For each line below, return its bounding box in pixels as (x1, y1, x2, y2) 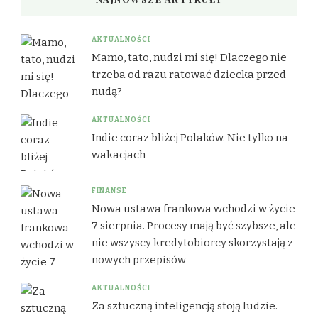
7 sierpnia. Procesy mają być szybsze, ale (92, 219, 296, 232)
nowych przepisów (92, 253, 186, 266)
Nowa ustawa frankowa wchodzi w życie (92, 202, 295, 215)
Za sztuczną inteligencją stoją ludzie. (92, 299, 278, 312)
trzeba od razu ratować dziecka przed (92, 67, 286, 81)
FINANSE (92, 186, 127, 195)
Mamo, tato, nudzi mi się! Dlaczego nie (92, 50, 287, 64)
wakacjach (92, 148, 146, 161)
